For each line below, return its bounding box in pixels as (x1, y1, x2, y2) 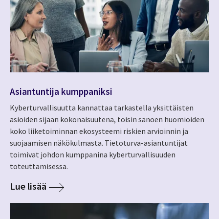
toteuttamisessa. (10, 161, 69, 172)
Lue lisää (10, 180, 46, 193)
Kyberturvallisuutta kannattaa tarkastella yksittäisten (10, 103, 194, 113)
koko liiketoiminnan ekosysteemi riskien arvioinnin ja (10, 126, 188, 136)
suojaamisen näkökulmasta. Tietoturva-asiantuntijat (10, 138, 188, 148)
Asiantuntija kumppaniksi (10, 85, 112, 97)
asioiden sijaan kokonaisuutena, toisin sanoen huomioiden (10, 114, 204, 125)
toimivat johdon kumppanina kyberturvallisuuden (10, 150, 175, 160)
